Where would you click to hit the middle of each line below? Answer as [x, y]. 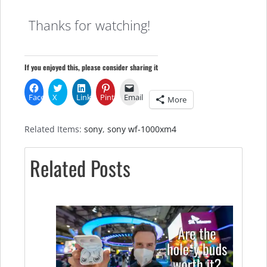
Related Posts [80, 167]
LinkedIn [92, 97]
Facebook [46, 97]
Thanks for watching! [90, 25]
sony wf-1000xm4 [142, 129]
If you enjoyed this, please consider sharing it [91, 67]
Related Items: [54, 129]
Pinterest [116, 97]
